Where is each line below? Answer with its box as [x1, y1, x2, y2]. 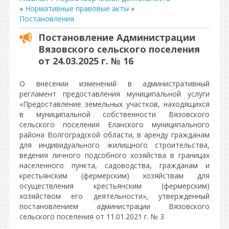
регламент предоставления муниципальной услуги [19, 89, 210, 99]
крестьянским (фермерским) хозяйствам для [19, 171, 210, 180]
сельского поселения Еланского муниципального [19, 120, 210, 129]
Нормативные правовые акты [25, 4, 129, 13]
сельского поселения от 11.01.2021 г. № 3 [19, 212, 164, 221]
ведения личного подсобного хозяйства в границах [19, 150, 210, 160]
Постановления [19, 14, 74, 24]
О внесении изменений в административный [19, 79, 210, 88]
